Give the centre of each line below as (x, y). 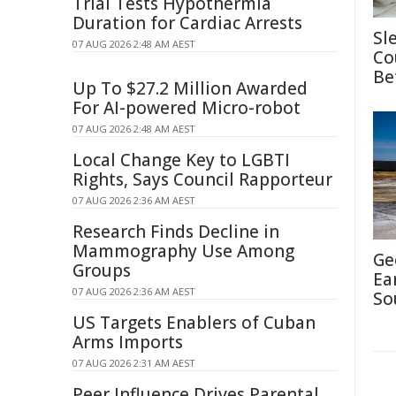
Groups (102, 270)
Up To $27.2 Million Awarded (190, 88)
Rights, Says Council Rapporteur (202, 179)
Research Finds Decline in (176, 232)
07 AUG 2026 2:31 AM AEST (134, 363)
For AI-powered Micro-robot (187, 108)
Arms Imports (128, 342)
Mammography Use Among (183, 251)
